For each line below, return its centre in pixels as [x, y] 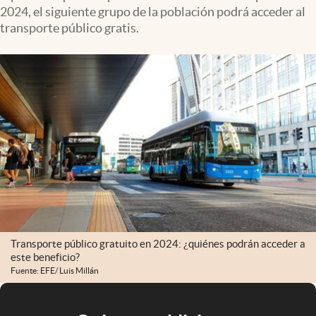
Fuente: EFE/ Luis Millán [55, 271]
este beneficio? [45, 257]
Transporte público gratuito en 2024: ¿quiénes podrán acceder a [158, 244]
